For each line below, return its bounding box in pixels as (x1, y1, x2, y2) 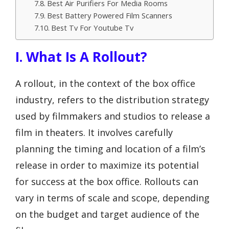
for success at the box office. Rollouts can (15, 175, 198, 188)
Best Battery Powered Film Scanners (47, 10, 172, 20)
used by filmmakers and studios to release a (15, 110, 210, 122)
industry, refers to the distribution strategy (15, 94, 209, 106)
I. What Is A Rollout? (15, 48, 147, 66)
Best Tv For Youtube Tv (51, 22, 133, 33)
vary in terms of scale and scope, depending (15, 192, 210, 204)
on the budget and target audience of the (15, 208, 199, 220)
